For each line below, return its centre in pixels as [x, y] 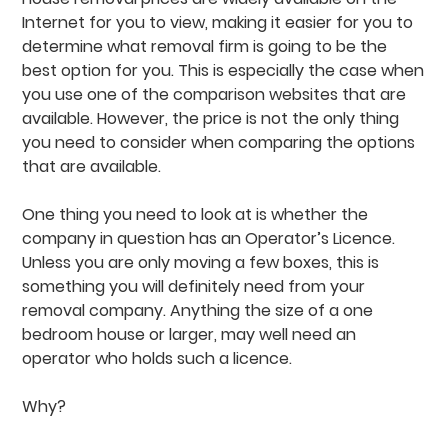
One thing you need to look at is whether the [195, 214]
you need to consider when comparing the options [219, 142]
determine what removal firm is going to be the [205, 46]
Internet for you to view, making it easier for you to [218, 22]
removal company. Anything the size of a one [198, 310]
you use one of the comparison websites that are [214, 94]
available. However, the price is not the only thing [211, 118]
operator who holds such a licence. [157, 358]
